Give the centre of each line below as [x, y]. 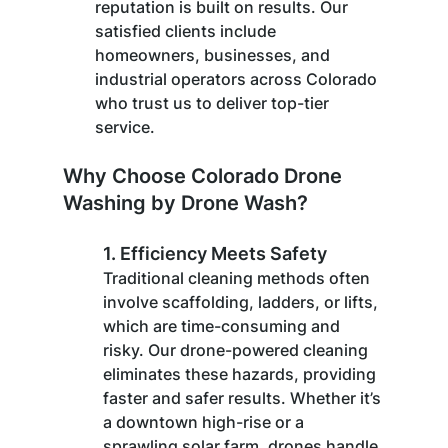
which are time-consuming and [223, 325]
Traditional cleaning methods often [238, 277]
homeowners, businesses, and [214, 54]
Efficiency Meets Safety [223, 253]
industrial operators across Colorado [237, 78]
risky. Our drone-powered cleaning [237, 349]
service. [124, 126]
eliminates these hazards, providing [241, 373]
